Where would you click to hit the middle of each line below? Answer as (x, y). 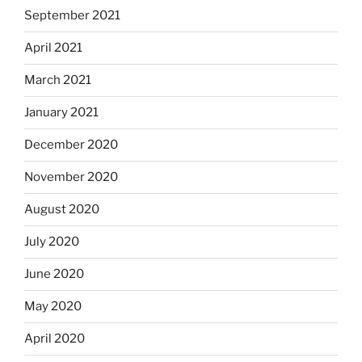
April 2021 (53, 48)
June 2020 (54, 274)
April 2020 (55, 339)
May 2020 (53, 307)
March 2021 (58, 80)
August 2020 (62, 210)
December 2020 (71, 145)
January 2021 (61, 113)
